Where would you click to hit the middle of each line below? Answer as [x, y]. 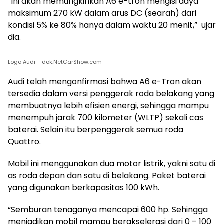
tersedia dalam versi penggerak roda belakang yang [111, 93]
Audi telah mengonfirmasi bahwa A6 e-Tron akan [105, 81]
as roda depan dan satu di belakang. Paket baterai [107, 175]
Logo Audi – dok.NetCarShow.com [55, 62]
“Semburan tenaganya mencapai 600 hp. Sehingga [108, 209]
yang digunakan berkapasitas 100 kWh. [84, 187]
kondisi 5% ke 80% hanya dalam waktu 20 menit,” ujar [112, 25]
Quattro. [24, 141]
